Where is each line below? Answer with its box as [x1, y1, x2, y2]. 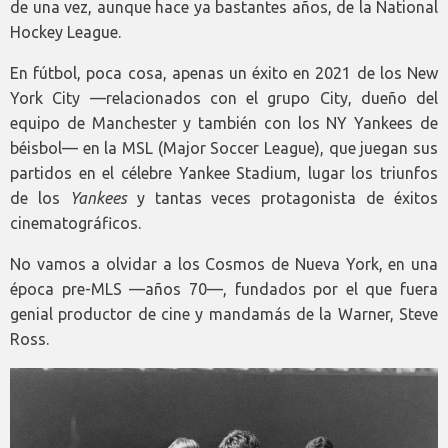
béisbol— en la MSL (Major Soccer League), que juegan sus [10, 139, 438, 158]
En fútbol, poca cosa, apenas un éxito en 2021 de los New [10, 64, 438, 83]
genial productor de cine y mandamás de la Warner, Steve [10, 305, 438, 324]
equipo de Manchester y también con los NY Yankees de [10, 114, 438, 133]
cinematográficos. [10, 214, 141, 233]
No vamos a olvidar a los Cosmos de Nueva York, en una [10, 255, 438, 274]
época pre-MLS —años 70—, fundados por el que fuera [10, 280, 438, 299]
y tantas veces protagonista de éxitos [126, 189, 438, 208]
